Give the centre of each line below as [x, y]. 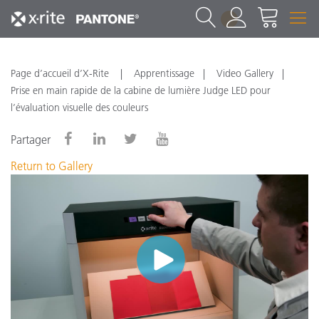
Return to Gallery [52, 166]
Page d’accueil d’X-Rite [61, 73]
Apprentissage [164, 73]
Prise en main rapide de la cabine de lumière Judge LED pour [141, 90]
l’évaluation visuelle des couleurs [79, 108]
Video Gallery [245, 73]
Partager [31, 140]
